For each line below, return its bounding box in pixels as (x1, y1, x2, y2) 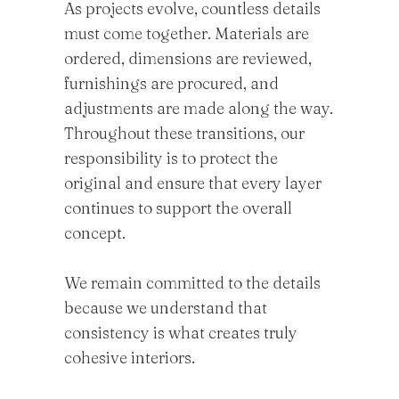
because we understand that (64, 297, 267, 318)
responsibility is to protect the (64, 148, 278, 168)
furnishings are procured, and (64, 73, 279, 94)
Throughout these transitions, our (64, 123, 305, 143)
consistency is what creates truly (64, 322, 297, 343)
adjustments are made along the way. (64, 98, 333, 118)
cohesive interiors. (64, 347, 195, 368)
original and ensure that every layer (64, 173, 322, 193)
